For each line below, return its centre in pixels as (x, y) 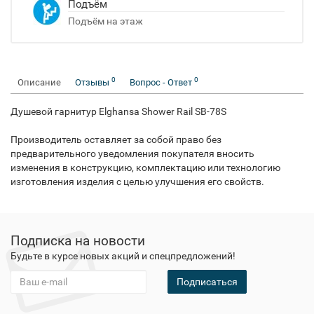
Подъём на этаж (105, 21)
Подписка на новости (78, 241)
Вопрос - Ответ (162, 82)
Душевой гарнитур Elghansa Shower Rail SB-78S (118, 111)
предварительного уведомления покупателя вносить (132, 153)
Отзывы (93, 82)
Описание (39, 82)
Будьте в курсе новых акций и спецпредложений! (123, 256)
